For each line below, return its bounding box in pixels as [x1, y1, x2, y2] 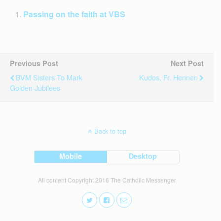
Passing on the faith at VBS [23, 8, 126, 20]
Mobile [59, 150, 82, 161]
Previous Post [10, 58, 58, 68]
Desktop [129, 150, 157, 161]
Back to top [94, 126, 126, 136]
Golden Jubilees [10, 82, 60, 93]
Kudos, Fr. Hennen [139, 72, 198, 82]
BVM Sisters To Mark [16, 72, 82, 82]
